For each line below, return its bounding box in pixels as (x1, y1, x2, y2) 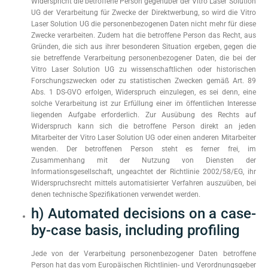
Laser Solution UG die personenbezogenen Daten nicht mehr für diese (31, 20, 256, 28)
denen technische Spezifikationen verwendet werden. (31, 190, 200, 199)
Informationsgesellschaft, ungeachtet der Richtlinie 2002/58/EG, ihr (31, 167, 256, 176)
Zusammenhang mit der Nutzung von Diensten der (31, 156, 256, 165)
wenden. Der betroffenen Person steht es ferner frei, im (31, 145, 256, 153)
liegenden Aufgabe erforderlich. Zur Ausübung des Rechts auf (31, 111, 256, 119)
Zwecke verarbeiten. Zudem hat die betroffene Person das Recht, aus (31, 31, 256, 39)
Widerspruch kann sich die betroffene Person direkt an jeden (31, 122, 256, 130)
